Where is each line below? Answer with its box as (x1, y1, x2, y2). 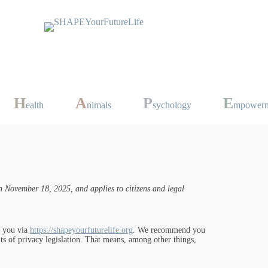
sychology (153, 100, 192, 110)
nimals (87, 100, 112, 110)
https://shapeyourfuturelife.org (30, 226, 133, 234)
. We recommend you (133, 226, 205, 234)
